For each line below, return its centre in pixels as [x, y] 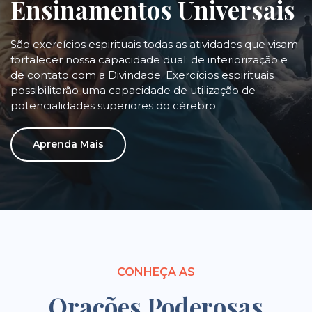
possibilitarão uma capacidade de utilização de [133, 90]
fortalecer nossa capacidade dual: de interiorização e [149, 59]
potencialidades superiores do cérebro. [114, 105]
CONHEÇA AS [156, 272]
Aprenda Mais [68, 144]
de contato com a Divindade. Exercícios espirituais [142, 75]
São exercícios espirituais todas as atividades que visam [154, 44]
